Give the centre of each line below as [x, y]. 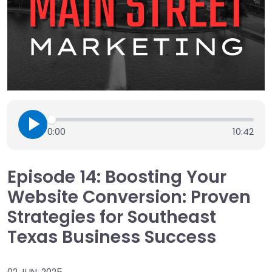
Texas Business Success [112, 237]
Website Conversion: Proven [129, 197]
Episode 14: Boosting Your [117, 177]
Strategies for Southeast [112, 217]
